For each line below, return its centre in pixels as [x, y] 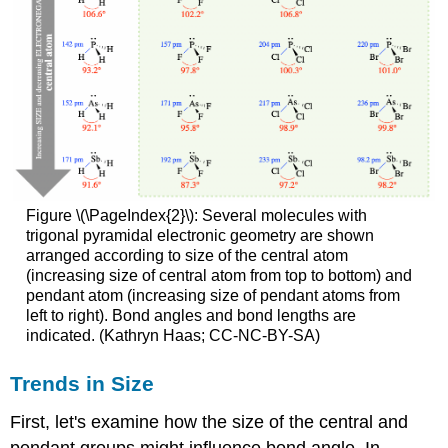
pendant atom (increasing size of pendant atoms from [212, 296]
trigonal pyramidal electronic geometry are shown [199, 236]
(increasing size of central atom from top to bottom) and [218, 276]
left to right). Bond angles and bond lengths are [190, 316]
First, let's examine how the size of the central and [209, 421]
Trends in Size [82, 383]
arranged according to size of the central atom [186, 256]
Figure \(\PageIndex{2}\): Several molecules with [196, 216]
